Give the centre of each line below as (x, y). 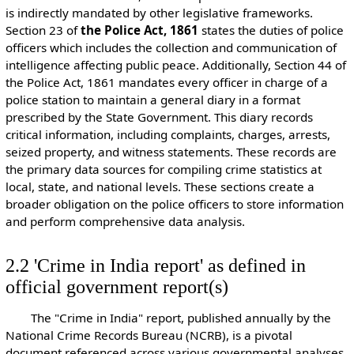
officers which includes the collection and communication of (171, 48)
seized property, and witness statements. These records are (171, 152)
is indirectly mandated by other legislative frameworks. (159, 13)
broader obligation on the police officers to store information (174, 204)
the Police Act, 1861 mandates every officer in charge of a (166, 83)
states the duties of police (271, 30)
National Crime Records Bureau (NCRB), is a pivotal (149, 335)
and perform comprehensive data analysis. (137, 222)
